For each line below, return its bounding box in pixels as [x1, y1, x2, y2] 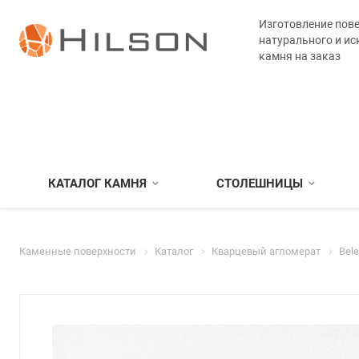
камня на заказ [258, 50, 341, 63]
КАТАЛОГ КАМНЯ [48, 176, 147, 191]
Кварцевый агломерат [212, 245, 321, 257]
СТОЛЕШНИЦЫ [216, 176, 303, 191]
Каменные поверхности [19, 245, 136, 257]
